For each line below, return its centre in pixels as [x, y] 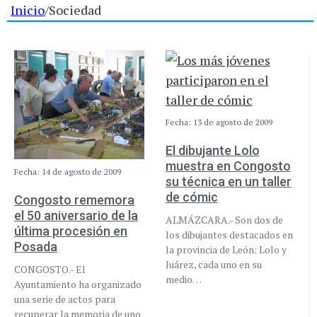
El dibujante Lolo [212, 151]
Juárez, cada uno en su [213, 265]
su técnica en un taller [228, 182]
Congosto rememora [74, 200]
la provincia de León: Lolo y [226, 250]
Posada [36, 247]
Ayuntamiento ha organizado [78, 284]
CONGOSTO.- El [50, 270]
